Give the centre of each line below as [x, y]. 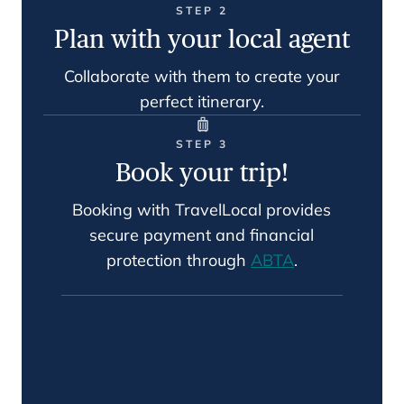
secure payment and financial [202, 235]
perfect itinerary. [202, 101]
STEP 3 [202, 144]
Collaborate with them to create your [202, 76]
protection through [178, 260]
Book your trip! [202, 172]
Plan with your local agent [202, 38]
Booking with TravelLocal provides [202, 210]
